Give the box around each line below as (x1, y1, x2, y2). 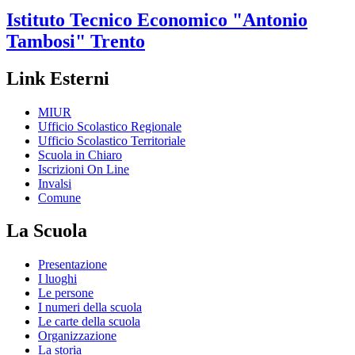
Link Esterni (6, 67, 109, 89)
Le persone (38, 286, 94, 300)
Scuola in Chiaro (38, 147, 122, 162)
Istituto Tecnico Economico (6, 9, 227, 30)
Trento (90, 30, 145, 52)
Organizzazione (38, 329, 116, 343)
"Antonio (232, 9, 307, 30)
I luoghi (38, 272, 77, 286)
